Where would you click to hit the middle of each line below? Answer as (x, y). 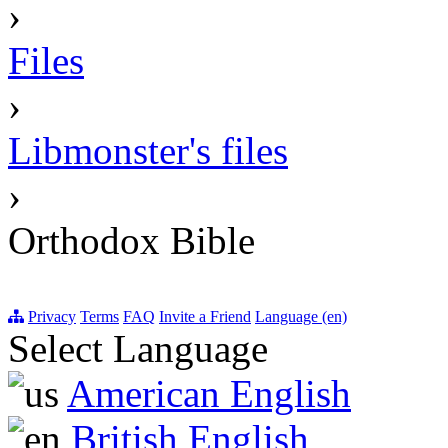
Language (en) (301, 317)
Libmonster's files (148, 151)
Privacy (52, 317)
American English (209, 394)
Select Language (138, 349)
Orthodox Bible (131, 241)
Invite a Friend (205, 317)
